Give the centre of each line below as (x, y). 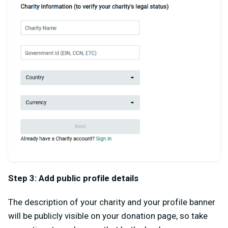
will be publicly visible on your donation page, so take (108, 216)
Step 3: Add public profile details (74, 178)
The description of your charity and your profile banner (112, 202)
